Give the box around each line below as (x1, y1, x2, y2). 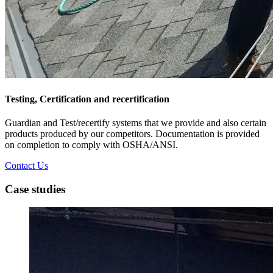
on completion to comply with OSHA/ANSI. (5, 139, 178, 150)
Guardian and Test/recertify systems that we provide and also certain (5, 117, 266, 128)
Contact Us (5, 160, 48, 171)
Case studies (5, 182, 65, 196)
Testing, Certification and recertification (5, 93, 169, 104)
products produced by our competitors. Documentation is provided (5, 128, 260, 139)
